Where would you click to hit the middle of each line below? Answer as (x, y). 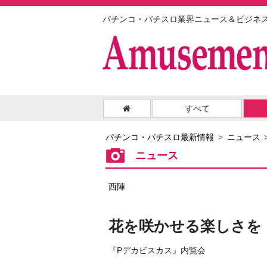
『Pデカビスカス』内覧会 (157, 251)
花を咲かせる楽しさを (185, 226)
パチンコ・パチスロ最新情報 (160, 137)
